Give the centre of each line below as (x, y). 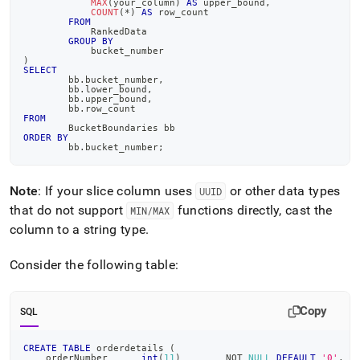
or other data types (283, 191)
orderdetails (130, 348)
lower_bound (116, 89)
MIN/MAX (150, 211)
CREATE (40, 348)
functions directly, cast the (253, 210)
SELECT (40, 70)
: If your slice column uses (117, 191)
